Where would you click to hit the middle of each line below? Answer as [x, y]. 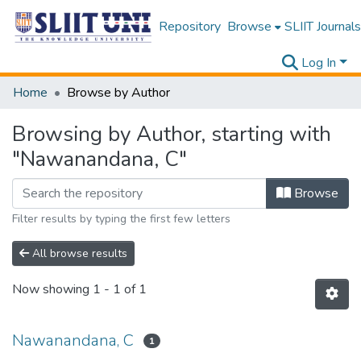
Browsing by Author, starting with [172, 134]
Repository [189, 27]
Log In [319, 63]
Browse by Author [118, 93]
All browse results [78, 253]
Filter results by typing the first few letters [121, 219]
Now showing [52, 290]
